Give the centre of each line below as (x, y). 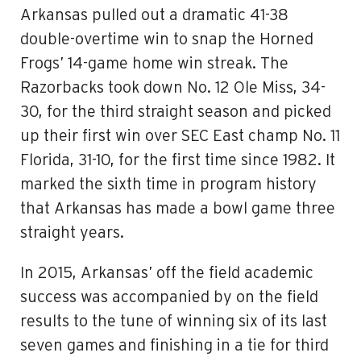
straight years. (72, 233)
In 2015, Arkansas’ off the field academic (167, 273)
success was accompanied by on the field (169, 297)
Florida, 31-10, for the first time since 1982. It (178, 160)
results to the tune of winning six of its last (174, 322)
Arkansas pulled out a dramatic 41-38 (154, 15)
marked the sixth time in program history (168, 185)
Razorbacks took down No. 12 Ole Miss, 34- (173, 88)
